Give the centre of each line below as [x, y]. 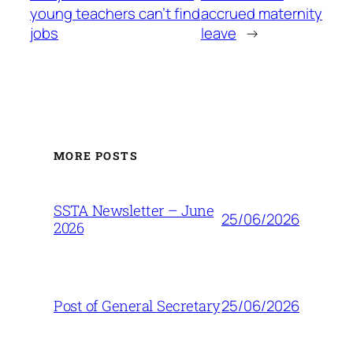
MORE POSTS [96, 156]
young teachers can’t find [115, 13]
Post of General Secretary [137, 306]
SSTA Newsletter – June [134, 211]
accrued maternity [261, 13]
